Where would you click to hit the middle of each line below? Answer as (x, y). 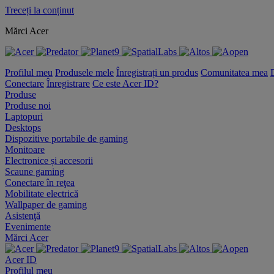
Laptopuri (24, 117)
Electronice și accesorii (49, 161)
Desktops (23, 128)
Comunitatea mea (234, 72)
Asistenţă (23, 216)
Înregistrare (68, 83)
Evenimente (28, 227)
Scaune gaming (35, 172)
